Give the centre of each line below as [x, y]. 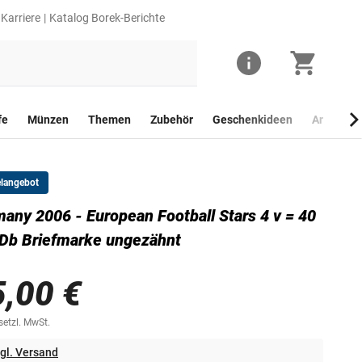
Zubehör [172, 119]
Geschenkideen [253, 119]
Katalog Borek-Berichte [107, 18]
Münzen [48, 119]
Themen [109, 119]
